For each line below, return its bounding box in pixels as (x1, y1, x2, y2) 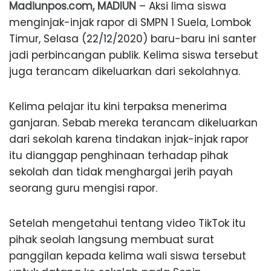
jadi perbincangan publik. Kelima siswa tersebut (9, 47, 258, 62)
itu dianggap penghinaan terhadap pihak (9, 148, 228, 163)
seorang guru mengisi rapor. (9, 180, 157, 195)
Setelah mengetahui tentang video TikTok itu (9, 215, 246, 230)
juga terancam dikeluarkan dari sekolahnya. (9, 64, 240, 79)
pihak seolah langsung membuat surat (9, 232, 214, 247)
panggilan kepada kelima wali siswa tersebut (9, 248, 246, 263)
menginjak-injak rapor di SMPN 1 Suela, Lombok (9, 15, 251, 30)
